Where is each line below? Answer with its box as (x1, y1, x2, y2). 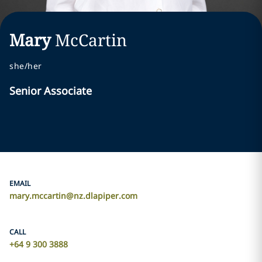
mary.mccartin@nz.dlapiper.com (9, 190, 137, 201)
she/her (9, 60, 42, 71)
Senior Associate (9, 84, 92, 98)
